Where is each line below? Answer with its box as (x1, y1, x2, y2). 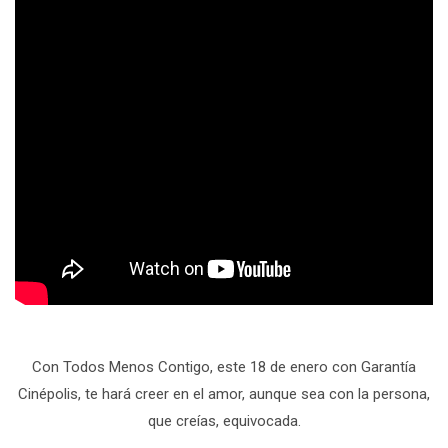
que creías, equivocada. (147, 411, 301, 430)
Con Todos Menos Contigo (32, 357, 210, 376)
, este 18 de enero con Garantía (210, 357, 416, 376)
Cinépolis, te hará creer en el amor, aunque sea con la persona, (18, 384, 430, 403)
